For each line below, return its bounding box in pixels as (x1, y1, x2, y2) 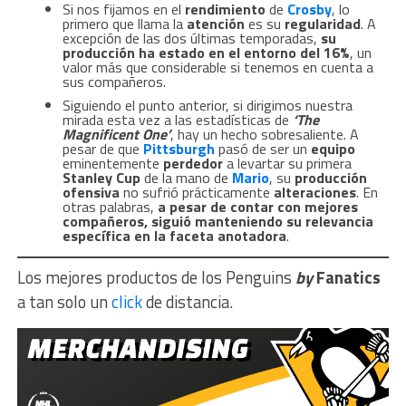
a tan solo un (16, 288, 111, 314)
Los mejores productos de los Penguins (16, 264, 295, 290)
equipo (310, 137, 355, 159)
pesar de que (62, 137, 143, 159)
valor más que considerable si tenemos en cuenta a (62, 55, 373, 78)
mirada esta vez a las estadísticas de (62, 108, 293, 130)
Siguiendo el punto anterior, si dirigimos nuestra (62, 93, 353, 116)
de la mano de (140, 166, 232, 188)
